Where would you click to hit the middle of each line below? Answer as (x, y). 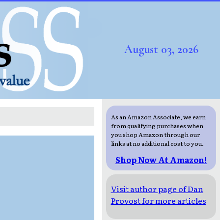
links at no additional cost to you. (157, 144)
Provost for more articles (158, 201)
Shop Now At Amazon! (161, 160)
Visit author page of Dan (157, 189)
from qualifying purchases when (157, 126)
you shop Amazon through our (155, 135)
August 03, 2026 (161, 50)
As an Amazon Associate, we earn (158, 117)
